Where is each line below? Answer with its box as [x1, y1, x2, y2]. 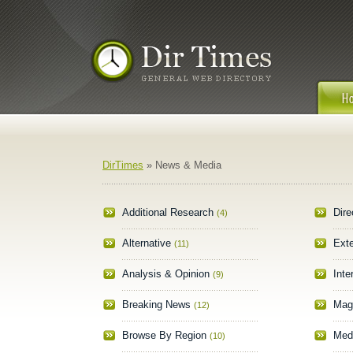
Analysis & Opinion [121, 268, 210, 280]
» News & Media [143, 159, 221, 171]
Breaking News [121, 299, 191, 310]
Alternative [121, 237, 171, 249]
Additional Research [121, 206, 214, 218]
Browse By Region [121, 329, 206, 341]
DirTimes [102, 159, 143, 171]
